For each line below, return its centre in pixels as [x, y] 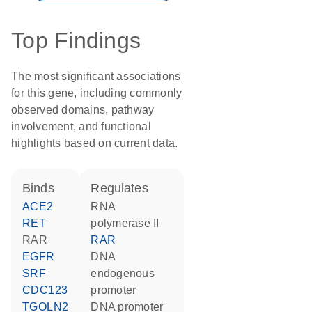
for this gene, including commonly [97, 93]
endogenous [123, 273]
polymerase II [125, 223]
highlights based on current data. [95, 143]
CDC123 [49, 290]
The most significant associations [96, 76]
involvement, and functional [81, 126]
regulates [124, 188]
